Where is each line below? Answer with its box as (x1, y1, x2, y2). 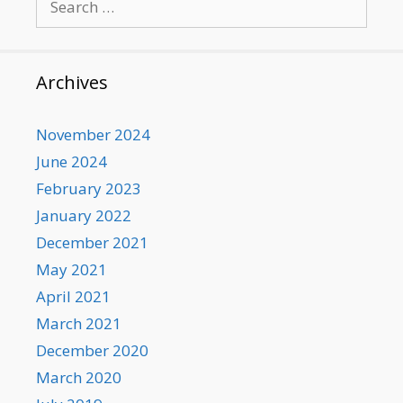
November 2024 (36, 123, 150, 145)
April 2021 (36, 285, 111, 307)
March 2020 (36, 366, 121, 388)
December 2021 (36, 231, 148, 253)
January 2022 (36, 204, 131, 226)
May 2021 (36, 258, 107, 280)
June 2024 (36, 150, 107, 172)
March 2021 (36, 312, 121, 334)
